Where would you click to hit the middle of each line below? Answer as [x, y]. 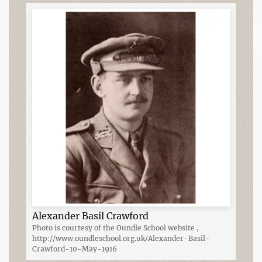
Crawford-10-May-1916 [75, 249]
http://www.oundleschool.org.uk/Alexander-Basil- [121, 238]
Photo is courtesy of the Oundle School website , [116, 227]
